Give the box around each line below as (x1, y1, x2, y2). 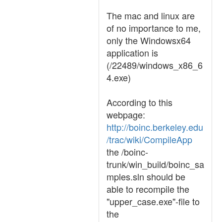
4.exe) (107, 71, 131, 84)
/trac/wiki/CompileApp (107, 133, 192, 146)
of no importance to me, (107, 21, 201, 34)
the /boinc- (107, 145, 148, 158)
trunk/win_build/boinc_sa (107, 158, 204, 170)
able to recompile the (107, 182, 189, 195)
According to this (107, 96, 172, 109)
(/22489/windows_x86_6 (107, 58, 203, 71)
